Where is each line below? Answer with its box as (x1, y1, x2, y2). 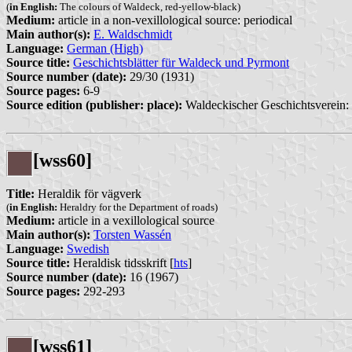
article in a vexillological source (55, 213, 214, 227)
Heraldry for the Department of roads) (57, 200, 218, 213)
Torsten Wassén (93, 227, 171, 241)
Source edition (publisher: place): (6, 98, 182, 112)
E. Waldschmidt (93, 27, 172, 41)
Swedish (67, 241, 109, 255)
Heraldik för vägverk (35, 186, 141, 200)
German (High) (67, 42, 143, 55)
